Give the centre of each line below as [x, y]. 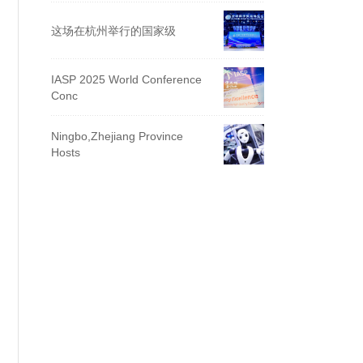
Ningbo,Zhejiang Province [117, 136]
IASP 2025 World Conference [126, 79]
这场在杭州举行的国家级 [113, 31]
